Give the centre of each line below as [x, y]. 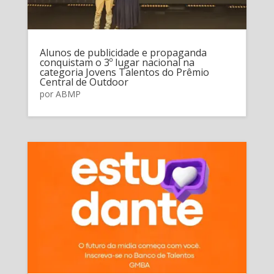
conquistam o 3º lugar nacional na [117, 62]
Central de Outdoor [84, 82]
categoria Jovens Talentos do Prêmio [124, 72]
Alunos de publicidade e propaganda [123, 52]
